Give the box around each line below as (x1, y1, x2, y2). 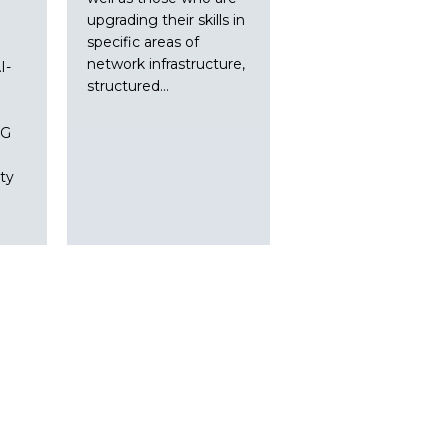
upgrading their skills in (86, 10, 245, 29)
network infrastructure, (86, 54, 245, 73)
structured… (86, 76, 169, 95)
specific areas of (86, 32, 199, 51)
